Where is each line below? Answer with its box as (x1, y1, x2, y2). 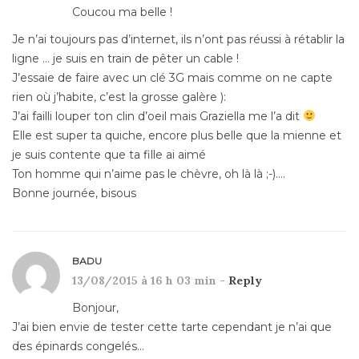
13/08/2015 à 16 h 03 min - (72, 272, 228, 288)
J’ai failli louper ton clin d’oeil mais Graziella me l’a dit (12, 108, 303, 123)
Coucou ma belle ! (72, 4, 172, 19)
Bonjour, (72, 300, 119, 315)
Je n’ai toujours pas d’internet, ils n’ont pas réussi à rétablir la (12, 31, 345, 46)
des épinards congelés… (12, 338, 144, 353)
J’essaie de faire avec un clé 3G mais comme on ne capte (12, 70, 333, 85)
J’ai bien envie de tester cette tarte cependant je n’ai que (12, 319, 332, 334)
